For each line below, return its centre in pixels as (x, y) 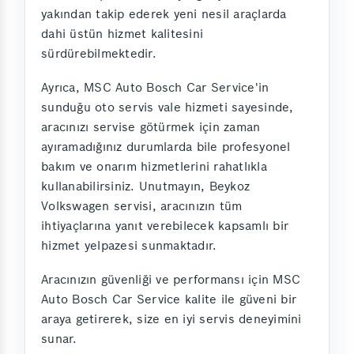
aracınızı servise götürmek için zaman (151, 127)
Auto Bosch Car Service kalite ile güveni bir (169, 299)
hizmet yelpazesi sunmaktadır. (129, 245)
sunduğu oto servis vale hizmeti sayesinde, (168, 107)
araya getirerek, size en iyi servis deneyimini (171, 319)
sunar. (59, 339)
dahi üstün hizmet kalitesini (122, 34)
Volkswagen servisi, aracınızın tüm (142, 206)
